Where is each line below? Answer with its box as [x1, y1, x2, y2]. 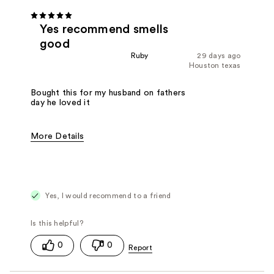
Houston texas [188, 61, 241, 69]
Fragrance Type [31, 152, 94, 161]
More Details [31, 131, 84, 141]
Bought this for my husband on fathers [31, 88, 186, 97]
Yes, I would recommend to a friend [43, 191, 171, 199]
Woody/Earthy [98, 152, 158, 161]
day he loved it [31, 98, 90, 107]
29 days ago [197, 51, 241, 59]
